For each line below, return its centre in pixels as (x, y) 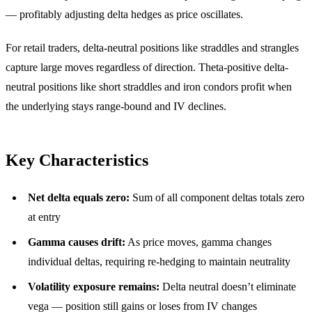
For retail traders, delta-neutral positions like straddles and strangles (152, 48)
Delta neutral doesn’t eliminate (228, 287)
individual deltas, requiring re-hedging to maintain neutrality (159, 262)
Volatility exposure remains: (94, 287)
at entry (44, 217)
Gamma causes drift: (77, 242)
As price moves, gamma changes (198, 242)
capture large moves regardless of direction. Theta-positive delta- (147, 67)
